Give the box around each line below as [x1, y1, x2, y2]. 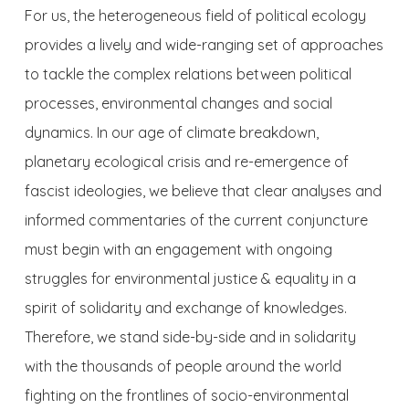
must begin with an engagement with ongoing [24, 240, 332, 258]
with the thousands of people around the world [24, 357, 341, 375]
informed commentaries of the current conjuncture [24, 211, 368, 229]
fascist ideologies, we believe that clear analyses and [24, 182, 382, 200]
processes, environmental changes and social [24, 94, 332, 112]
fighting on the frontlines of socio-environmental [24, 386, 349, 404]
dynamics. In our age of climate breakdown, [24, 123, 319, 142]
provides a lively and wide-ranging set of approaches [24, 36, 383, 54]
